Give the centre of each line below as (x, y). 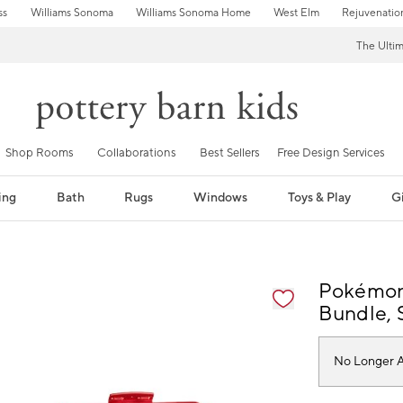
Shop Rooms (40, 152)
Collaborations (137, 152)
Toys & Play (320, 197)
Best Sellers (230, 152)
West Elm (296, 13)
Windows (221, 197)
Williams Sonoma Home (193, 13)
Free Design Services (331, 152)
